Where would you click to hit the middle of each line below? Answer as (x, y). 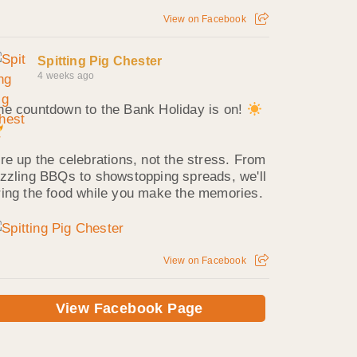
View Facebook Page (129, 309)
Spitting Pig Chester (100, 61)
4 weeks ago (66, 76)
